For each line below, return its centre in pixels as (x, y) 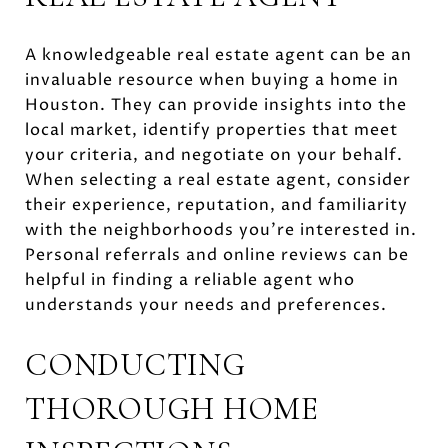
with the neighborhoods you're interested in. (221, 229)
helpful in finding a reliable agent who (190, 279)
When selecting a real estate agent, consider (218, 179)
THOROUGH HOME (172, 408)
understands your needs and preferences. (206, 304)
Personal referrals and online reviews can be (217, 254)
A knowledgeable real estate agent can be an (218, 54)
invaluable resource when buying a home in (212, 79)
